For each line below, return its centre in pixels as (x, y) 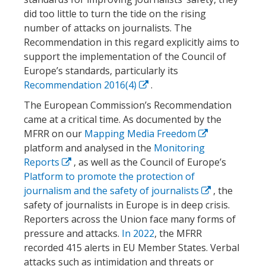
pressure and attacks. (73, 233)
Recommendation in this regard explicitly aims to (132, 42)
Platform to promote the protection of (109, 176)
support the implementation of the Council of (125, 56)
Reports (43, 162)
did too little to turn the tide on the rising (115, 13)
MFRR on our (54, 133)
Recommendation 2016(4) (81, 85)
